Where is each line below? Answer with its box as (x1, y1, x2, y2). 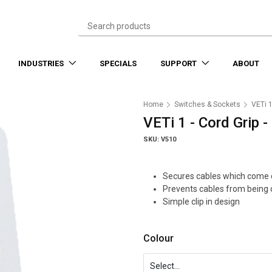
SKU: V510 (143, 135, 176, 143)
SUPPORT (160, 59, 199, 68)
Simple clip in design (163, 197, 240, 206)
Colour (143, 233, 174, 244)
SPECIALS (99, 59, 137, 68)
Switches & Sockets (174, 100, 240, 109)
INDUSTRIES (18, 59, 66, 68)
